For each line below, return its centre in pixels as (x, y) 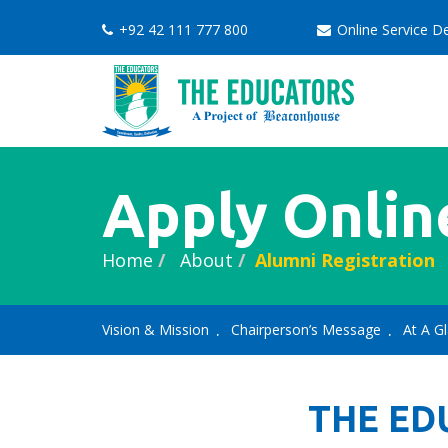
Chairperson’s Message (306, 329)
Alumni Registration (345, 260)
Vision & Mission (155, 329)
